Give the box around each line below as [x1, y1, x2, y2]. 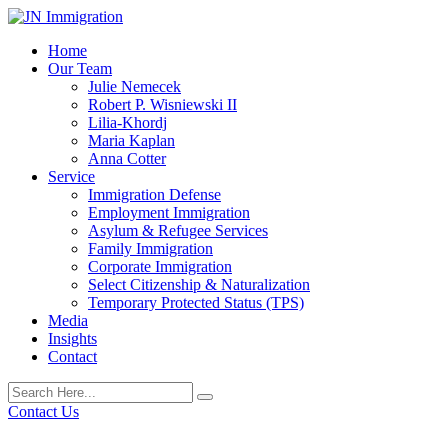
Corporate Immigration [88, 258, 232, 275]
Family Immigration [88, 240, 213, 257]
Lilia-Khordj [88, 114, 167, 131]
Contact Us [8, 403, 79, 420]
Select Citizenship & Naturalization [88, 276, 310, 293]
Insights [48, 330, 97, 347]
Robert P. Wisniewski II [88, 96, 237, 113]
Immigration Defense [88, 186, 221, 203]
